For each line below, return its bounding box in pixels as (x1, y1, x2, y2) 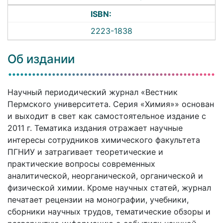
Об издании (7, 51, 75, 66)
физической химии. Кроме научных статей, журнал (7, 182, 211, 193)
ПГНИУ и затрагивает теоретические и (7, 146, 163, 157)
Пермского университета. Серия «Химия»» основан (7, 99, 214, 109)
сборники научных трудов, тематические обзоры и (7, 206, 211, 217)
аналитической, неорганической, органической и (7, 170, 203, 181)
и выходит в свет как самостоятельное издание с (7, 111, 206, 121)
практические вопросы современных (7, 158, 155, 169)
